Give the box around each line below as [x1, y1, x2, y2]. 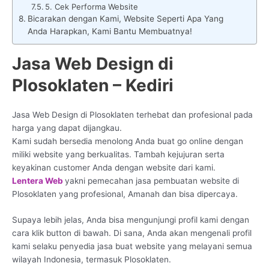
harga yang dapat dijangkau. [12, 122, 122, 133]
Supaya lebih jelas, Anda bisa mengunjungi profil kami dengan [12, 215, 249, 225]
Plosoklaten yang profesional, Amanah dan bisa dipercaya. [12, 189, 238, 199]
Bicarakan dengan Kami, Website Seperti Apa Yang [27, 13, 223, 23]
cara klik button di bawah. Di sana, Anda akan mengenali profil [12, 228, 252, 238]
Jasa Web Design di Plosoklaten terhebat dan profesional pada [12, 109, 253, 119]
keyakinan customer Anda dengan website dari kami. [12, 162, 216, 172]
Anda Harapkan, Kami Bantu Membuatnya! [27, 26, 192, 36]
